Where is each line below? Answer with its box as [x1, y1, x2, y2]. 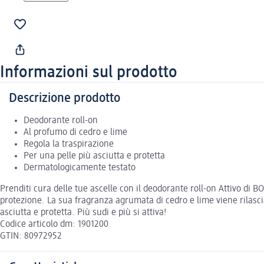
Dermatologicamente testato [24, 163, 136, 173]
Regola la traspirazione [24, 139, 114, 149]
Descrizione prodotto [9, 91, 120, 105]
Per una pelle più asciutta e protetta [24, 151, 165, 161]
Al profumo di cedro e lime [24, 127, 127, 137]
